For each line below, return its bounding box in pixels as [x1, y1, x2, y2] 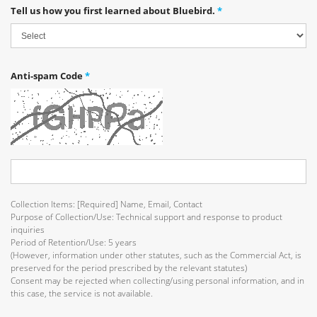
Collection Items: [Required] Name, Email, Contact [11, 198, 202, 210]
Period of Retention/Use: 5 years [11, 236, 137, 248]
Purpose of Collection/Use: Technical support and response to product [11, 211, 282, 223]
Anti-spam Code [11, 69, 85, 82]
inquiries [11, 224, 45, 236]
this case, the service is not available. [11, 287, 153, 299]
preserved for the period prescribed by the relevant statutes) [11, 262, 247, 274]
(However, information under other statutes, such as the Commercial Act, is [11, 249, 301, 261]
